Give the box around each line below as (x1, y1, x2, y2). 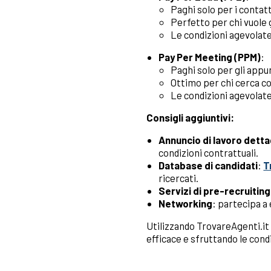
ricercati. (158, 172, 199, 184)
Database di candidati (158, 159, 258, 172)
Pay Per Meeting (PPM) (158, 51, 261, 64)
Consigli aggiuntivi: (146, 111, 235, 124)
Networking (158, 197, 213, 210)
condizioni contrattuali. (158, 146, 259, 159)
